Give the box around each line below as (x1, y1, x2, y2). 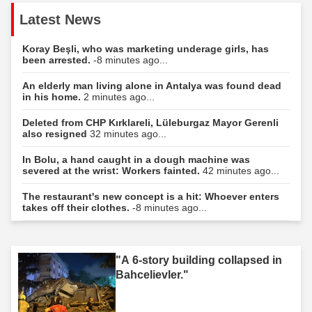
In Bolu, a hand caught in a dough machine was (22, 153, 250, 165)
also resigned (22, 127, 90, 139)
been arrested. (22, 54, 93, 65)
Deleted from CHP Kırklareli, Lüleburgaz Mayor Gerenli (22, 116, 279, 128)
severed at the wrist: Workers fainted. (22, 164, 203, 176)
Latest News (19, 11, 101, 27)
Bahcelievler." (116, 268, 189, 281)
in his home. (22, 91, 84, 102)
